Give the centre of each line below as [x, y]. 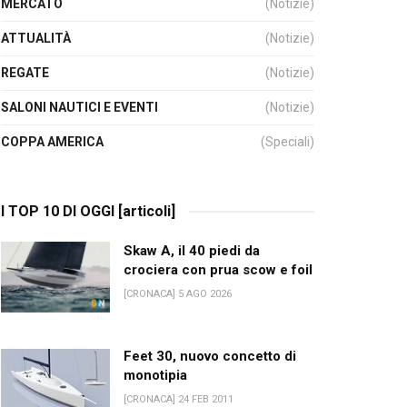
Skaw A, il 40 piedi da [192, 251]
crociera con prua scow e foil [218, 270]
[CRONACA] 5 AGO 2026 [178, 294]
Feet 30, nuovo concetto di [210, 356]
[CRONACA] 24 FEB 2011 [179, 399]
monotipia [155, 375]
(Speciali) [288, 142]
